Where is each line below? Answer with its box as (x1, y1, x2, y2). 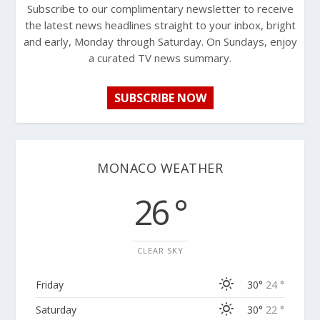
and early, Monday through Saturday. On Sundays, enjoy (23, 34, 297, 49)
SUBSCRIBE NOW (114, 89, 206, 106)
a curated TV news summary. (89, 50, 231, 65)
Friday (36, 277, 64, 291)
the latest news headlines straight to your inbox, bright (24, 17, 296, 32)
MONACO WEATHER (97, 159, 223, 176)
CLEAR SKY (136, 244, 184, 256)
